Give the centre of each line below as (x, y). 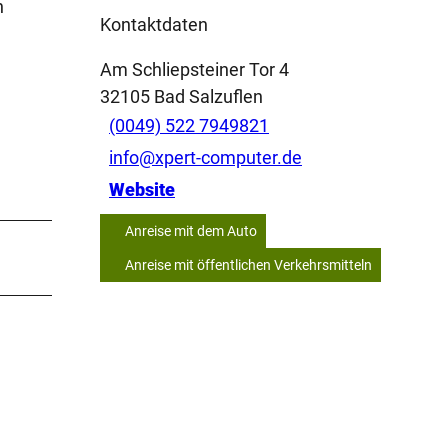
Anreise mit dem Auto (191, 230)
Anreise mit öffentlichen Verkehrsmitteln (248, 264)
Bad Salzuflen (208, 96)
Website (142, 190)
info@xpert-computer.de (205, 158)
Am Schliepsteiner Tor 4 (194, 69)
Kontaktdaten (154, 24)
